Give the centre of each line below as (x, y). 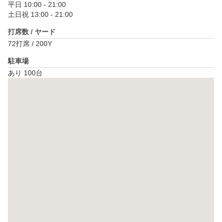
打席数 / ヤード (32, 32)
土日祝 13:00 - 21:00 (40, 15)
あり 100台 (25, 73)
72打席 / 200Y (30, 44)
